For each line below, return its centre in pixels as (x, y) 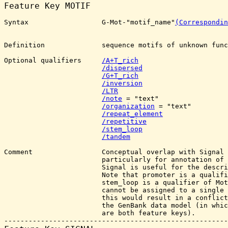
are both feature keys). (100, 213)
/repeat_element (132, 114)
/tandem (116, 137)
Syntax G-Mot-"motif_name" (90, 22)
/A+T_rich (120, 60)
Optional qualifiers (53, 60)
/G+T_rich (120, 76)
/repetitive (124, 121)
